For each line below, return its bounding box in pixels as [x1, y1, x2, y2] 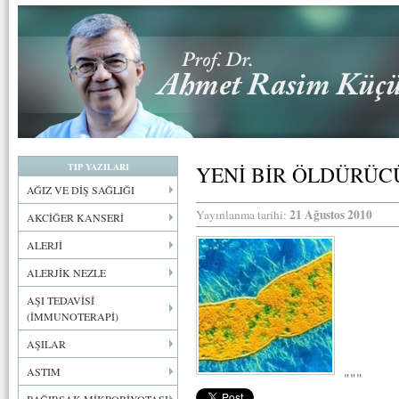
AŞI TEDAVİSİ [27, 293, 94, 307]
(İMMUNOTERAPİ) [27, 309, 118, 323]
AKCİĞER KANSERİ [27, 210, 124, 224]
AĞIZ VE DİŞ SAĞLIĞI [27, 183, 134, 197]
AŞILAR [27, 337, 66, 351]
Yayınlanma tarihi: [196, 207, 289, 223]
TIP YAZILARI [67, 160, 129, 173]
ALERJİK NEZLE [27, 265, 106, 280]
